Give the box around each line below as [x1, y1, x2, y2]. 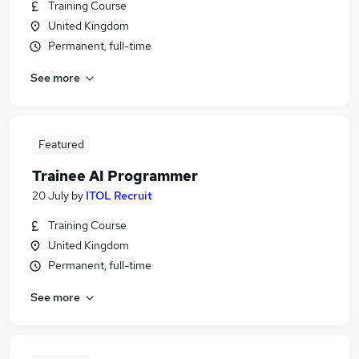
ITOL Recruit [86, 188, 152, 203]
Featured [38, 137, 84, 151]
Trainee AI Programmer [32, 167, 198, 185]
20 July [32, 188, 69, 203]
